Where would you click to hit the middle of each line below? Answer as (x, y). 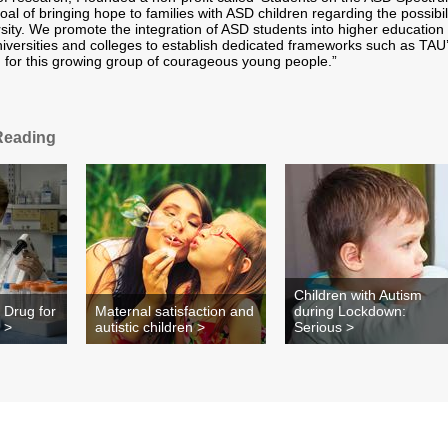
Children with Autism (358, 295)
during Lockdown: (350, 311)
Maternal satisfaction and (174, 311)
